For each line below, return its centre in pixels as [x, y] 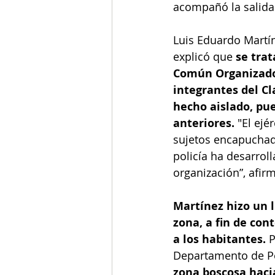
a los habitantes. [221, 239]
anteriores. [204, 123]
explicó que [204, 57]
